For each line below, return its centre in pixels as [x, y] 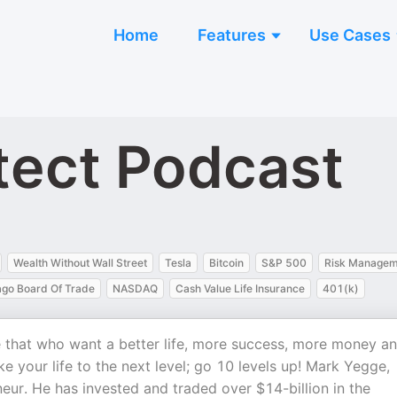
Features [232, 35]
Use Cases [350, 35]
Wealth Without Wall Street [80, 263]
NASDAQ [135, 288]
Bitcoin [226, 263]
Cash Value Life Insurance [240, 288]
